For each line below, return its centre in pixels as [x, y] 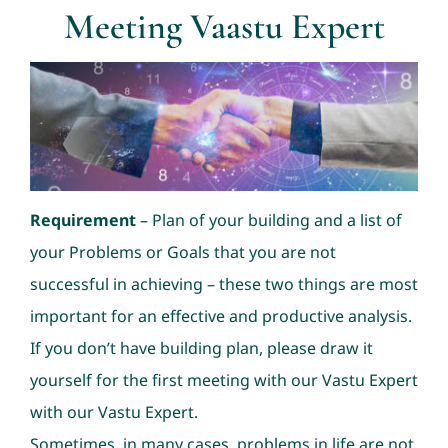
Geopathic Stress [88, 170]
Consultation [72, 38]
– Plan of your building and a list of [268, 219]
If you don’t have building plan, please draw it [201, 347]
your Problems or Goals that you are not [182, 251]
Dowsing [57, 236]
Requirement [82, 219]
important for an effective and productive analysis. [220, 315]
